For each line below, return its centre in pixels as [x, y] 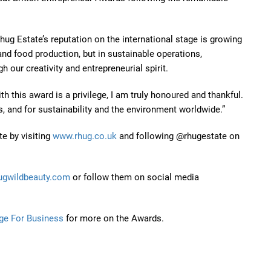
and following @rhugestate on [178, 136]
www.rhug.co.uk [85, 136]
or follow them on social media [135, 178]
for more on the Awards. [114, 219]
